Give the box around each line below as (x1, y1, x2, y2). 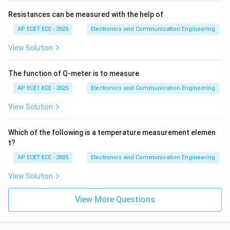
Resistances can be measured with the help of (8, 10, 163, 18)
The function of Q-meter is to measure (8, 69, 139, 78)
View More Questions (75, 195, 155, 204)
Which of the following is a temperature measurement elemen (8, 128, 216, 137)
